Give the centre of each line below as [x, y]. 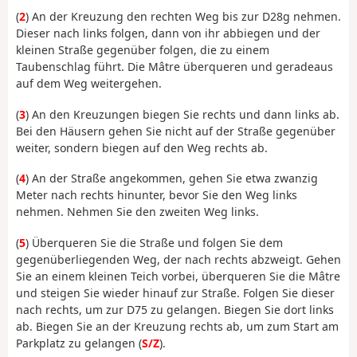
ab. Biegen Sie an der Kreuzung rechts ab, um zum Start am [177, 326]
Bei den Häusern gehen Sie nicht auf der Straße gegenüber [176, 131]
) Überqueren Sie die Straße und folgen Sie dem [154, 242]
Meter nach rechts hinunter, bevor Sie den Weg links [157, 195]
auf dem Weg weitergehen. [89, 84]
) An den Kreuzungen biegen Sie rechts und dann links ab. [182, 114]
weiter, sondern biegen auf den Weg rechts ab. [142, 147]
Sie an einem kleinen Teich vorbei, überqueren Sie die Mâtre [178, 276]
